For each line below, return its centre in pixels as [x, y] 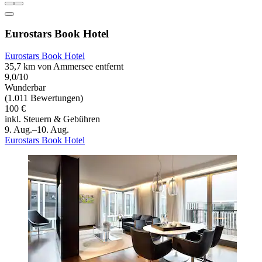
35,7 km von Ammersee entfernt [64, 67]
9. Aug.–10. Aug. [37, 130]
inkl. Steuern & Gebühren [52, 119]
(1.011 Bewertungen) [44, 98]
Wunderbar [25, 88]
